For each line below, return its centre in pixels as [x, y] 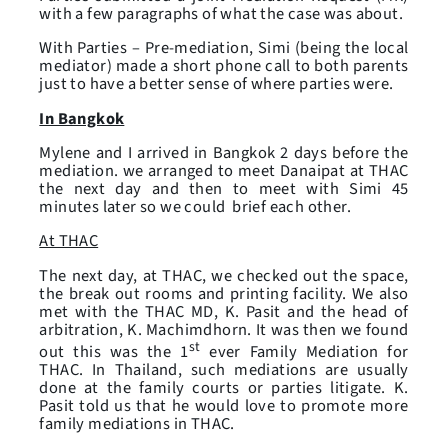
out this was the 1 [114, 352]
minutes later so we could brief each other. [195, 207]
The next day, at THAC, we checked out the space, [224, 275]
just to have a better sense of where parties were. [216, 84]
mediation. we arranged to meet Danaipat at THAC [224, 171]
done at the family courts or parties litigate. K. [224, 388]
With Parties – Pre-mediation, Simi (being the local [224, 48]
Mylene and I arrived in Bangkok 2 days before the [224, 153]
